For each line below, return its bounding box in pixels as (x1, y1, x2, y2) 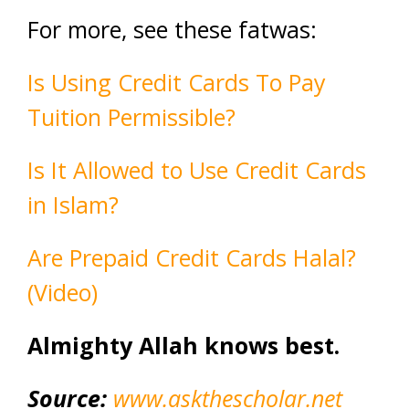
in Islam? (27, 189, 119, 221)
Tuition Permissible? (27, 101, 236, 133)
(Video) (27, 277, 98, 309)
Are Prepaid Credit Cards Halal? (27, 242, 356, 274)
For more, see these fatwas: (27, 14, 317, 46)
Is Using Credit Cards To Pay (27, 67, 326, 99)
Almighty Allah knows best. (27, 330, 340, 362)
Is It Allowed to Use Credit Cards (27, 154, 366, 186)
